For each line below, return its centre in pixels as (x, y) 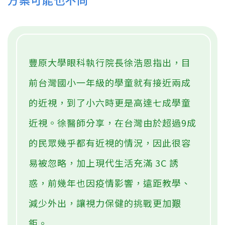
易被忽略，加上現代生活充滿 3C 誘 (104, 163)
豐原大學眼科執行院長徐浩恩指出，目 (110, 63)
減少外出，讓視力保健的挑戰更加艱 (105, 203)
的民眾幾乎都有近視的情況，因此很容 (110, 143)
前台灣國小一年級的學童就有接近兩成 (110, 83)
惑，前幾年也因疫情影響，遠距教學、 (110, 183)
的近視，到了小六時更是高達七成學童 (110, 103)
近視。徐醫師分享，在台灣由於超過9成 (113, 123)
